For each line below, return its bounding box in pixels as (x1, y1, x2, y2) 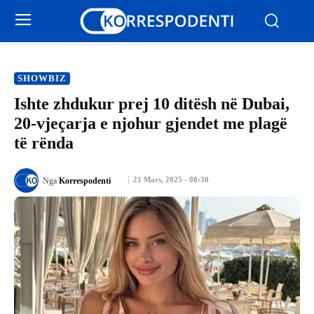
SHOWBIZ (18, 73, 67, 83)
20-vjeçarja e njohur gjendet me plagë (14, 114, 287, 132)
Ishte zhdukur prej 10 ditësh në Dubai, (14, 95, 289, 113)
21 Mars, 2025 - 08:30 (133, 175, 209, 184)
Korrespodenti (59, 175, 111, 186)
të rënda (14, 134, 74, 152)
